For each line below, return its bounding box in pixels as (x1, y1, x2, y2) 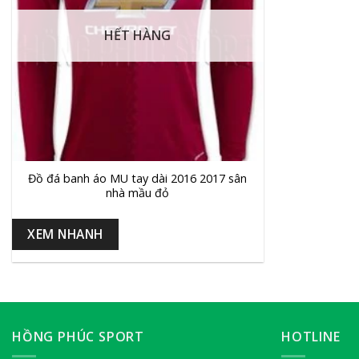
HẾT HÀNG (104, 26, 171, 45)
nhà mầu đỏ (106, 184, 170, 200)
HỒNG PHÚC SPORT (12, 327, 144, 345)
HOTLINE (281, 327, 341, 345)
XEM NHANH (27, 224, 103, 243)
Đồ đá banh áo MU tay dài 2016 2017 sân (28, 170, 248, 186)
